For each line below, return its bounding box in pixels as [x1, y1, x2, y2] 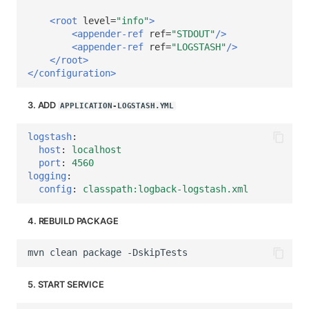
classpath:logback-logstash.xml [83, 183, 248, 195]
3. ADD [28, 99, 59, 110]
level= [83, 15, 116, 27]
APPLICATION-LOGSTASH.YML [60, 101, 175, 110]
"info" [116, 15, 149, 27]
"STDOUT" [171, 28, 215, 40]
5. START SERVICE [28, 279, 104, 290]
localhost [72, 144, 121, 156]
